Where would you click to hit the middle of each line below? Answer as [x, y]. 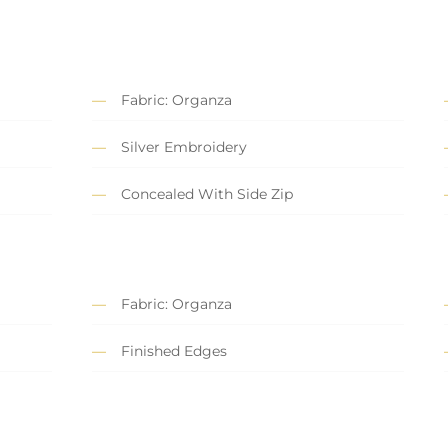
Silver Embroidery [184, 147]
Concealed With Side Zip [207, 194]
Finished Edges [174, 351]
